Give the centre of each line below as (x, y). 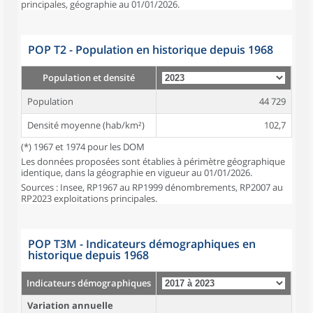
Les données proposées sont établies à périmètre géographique (153, 161)
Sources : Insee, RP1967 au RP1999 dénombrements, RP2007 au (152, 187)
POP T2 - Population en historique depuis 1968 (151, 50)
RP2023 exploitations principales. (89, 198)
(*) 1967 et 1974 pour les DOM (83, 147)
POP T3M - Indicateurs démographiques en (142, 244)
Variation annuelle (70, 305)
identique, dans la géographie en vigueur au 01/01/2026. (137, 173)
